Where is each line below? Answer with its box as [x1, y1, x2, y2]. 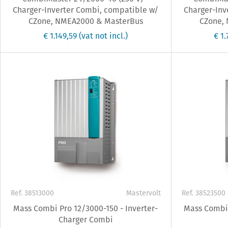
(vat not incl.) [79, 30, 128, 42]
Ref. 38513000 [11, 188, 54, 198]
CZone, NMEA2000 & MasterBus [28, 15, 143, 27]
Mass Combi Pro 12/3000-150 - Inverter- [13, 203, 158, 215]
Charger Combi [58, 214, 113, 226]
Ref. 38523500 [181, 188, 225, 198]
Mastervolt [126, 188, 161, 198]
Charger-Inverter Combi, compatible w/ [13, 4, 159, 16]
